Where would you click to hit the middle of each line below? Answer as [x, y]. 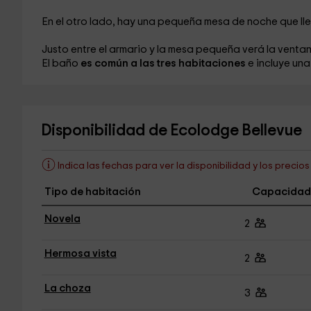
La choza [67, 288]
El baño [61, 64]
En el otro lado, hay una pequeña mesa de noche [160, 22]
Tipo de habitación [92, 192]
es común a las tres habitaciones [164, 64]
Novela [62, 219]
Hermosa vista [80, 254]
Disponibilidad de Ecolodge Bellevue [171, 131]
